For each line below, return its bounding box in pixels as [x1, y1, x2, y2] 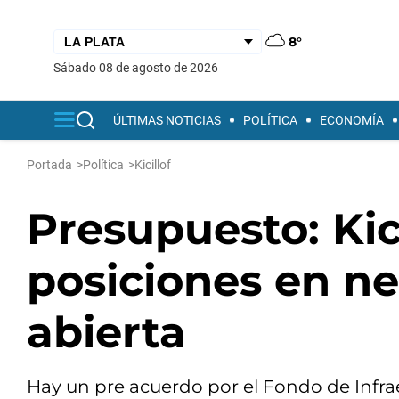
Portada [27, 158, 72, 172]
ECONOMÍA [320, 113, 384, 127]
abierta [27, 306, 186, 358]
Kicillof [134, 158, 171, 172]
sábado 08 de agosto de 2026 [61, 60, 218, 75]
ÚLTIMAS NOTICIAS [113, 113, 221, 127]
